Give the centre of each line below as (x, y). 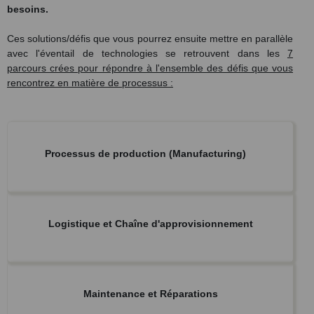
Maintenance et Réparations (150, 293)
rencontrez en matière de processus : (90, 82)
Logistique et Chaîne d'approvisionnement (150, 223)
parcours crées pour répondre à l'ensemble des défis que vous (150, 68)
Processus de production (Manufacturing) (145, 153)
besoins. (28, 9)
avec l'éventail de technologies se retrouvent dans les (147, 53)
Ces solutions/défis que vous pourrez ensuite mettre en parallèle (150, 38)
